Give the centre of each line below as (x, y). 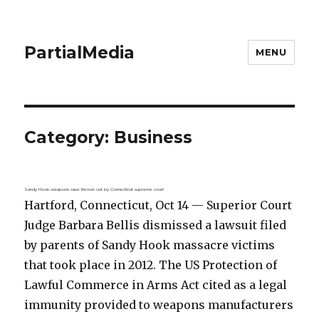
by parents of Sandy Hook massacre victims (150, 245)
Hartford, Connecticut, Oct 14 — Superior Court (158, 205)
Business (153, 137)
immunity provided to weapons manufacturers (159, 305)
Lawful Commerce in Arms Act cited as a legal (156, 285)
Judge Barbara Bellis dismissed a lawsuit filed (156, 225)
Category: (69, 137)
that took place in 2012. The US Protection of (151, 265)
